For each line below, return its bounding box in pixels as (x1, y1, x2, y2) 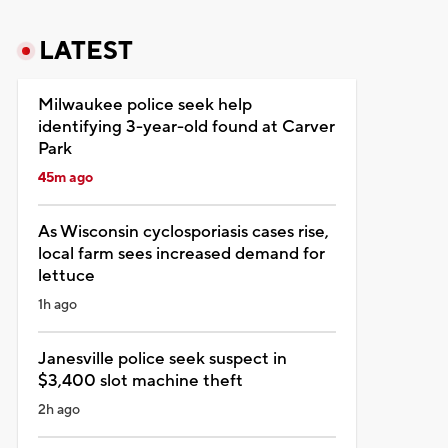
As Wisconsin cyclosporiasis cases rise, (37, 220, 329, 243)
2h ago (37, 400, 80, 419)
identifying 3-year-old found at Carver (37, 115, 335, 138)
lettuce (37, 264, 95, 287)
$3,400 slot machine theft (37, 369, 243, 392)
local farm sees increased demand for (37, 242, 325, 265)
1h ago (37, 295, 77, 314)
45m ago (37, 168, 93, 187)
